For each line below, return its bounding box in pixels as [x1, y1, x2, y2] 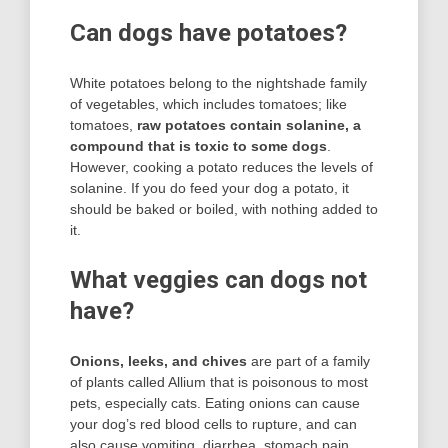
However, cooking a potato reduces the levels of [70, 159, 373, 176]
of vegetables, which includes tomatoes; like [70, 96, 347, 113]
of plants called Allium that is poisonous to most [70, 374, 368, 391]
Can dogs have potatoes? [70, 19, 347, 48]
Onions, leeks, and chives [70, 353, 247, 370]
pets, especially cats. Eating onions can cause [70, 395, 360, 412]
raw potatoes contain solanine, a [137, 117, 361, 134]
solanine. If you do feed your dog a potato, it [70, 180, 349, 197]
